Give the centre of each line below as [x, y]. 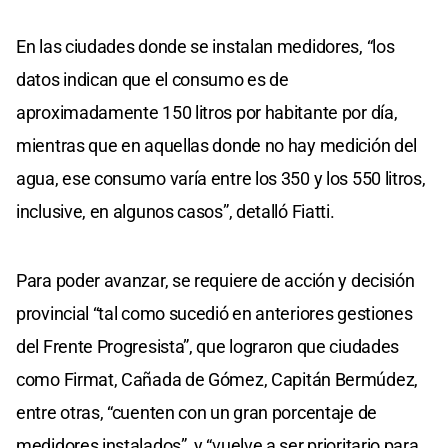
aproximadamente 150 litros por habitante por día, [207, 112]
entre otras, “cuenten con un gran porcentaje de [196, 412]
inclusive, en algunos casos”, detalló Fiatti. [175, 211]
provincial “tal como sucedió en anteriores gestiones [214, 313]
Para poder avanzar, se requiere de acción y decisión [215, 280]
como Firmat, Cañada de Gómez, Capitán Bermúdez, [217, 379]
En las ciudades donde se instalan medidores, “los [205, 46]
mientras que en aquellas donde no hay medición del [217, 145]
